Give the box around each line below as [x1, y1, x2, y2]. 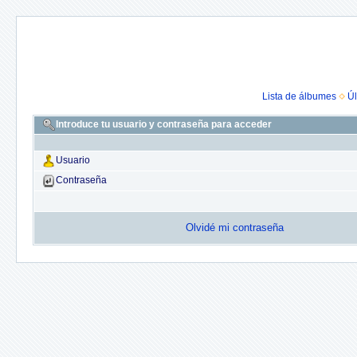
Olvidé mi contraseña [186, 222, 284, 233]
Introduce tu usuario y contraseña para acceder [56, 119, 272, 131]
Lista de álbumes [261, 91, 336, 102]
